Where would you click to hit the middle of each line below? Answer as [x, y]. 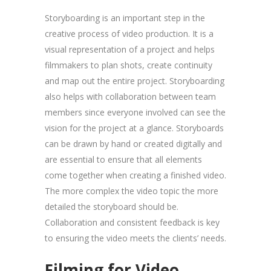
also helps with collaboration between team [130, 96]
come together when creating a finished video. [135, 175]
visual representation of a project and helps [130, 49]
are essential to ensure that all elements [123, 159]
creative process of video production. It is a [129, 33]
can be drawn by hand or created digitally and [133, 143]
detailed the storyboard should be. [112, 206]
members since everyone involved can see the [135, 112]
